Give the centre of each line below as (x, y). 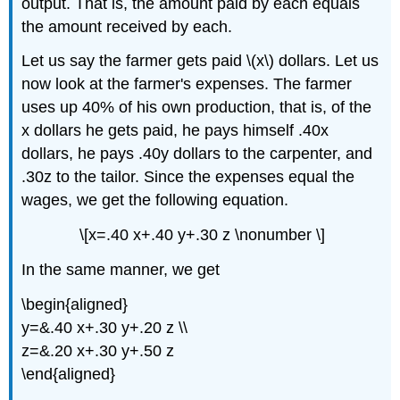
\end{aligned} (69, 374)
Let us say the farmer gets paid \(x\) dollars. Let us (200, 61)
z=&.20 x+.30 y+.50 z (98, 350)
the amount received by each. (127, 26)
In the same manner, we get (121, 269)
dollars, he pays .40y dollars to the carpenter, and (197, 154)
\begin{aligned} (75, 304)
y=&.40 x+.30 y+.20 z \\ (105, 327)
